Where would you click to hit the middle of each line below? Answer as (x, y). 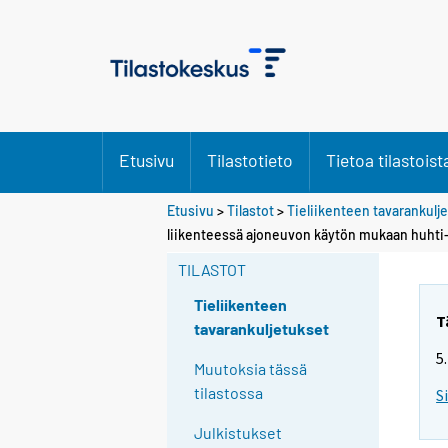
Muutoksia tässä (251, 369)
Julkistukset (238, 433)
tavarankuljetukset (262, 329)
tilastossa (229, 393)
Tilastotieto (250, 160)
